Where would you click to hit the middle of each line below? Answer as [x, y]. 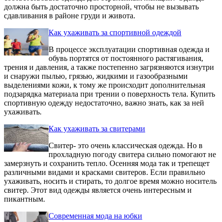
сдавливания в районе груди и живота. [70, 16]
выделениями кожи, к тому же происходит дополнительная [105, 85]
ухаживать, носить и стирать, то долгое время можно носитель [110, 181]
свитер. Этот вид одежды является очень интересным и [98, 190]
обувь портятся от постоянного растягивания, [126, 58]
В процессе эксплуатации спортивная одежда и [129, 49]
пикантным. [25, 199]
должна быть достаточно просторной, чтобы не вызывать [101, 7]
